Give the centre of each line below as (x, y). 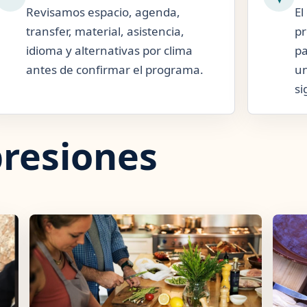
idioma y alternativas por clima (109, 50)
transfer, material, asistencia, (105, 31)
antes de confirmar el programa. (114, 70)
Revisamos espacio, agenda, (103, 12)
